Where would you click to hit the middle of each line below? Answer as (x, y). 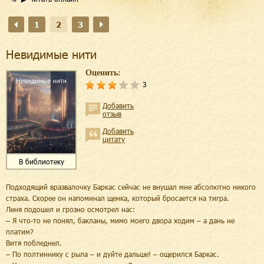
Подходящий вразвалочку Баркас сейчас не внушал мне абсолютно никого (131, 187)
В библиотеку (41, 161)
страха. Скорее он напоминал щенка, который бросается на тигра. (118, 198)
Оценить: (103, 73)
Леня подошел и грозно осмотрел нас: (70, 209)
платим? (20, 231)
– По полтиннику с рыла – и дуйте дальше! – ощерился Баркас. (113, 254)
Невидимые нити (51, 54)
